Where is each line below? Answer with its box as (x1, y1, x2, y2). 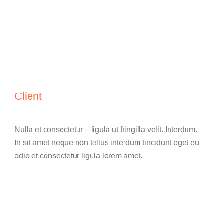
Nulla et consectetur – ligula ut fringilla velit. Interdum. (15, 125, 197, 134)
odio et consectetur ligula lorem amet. (15, 152, 142, 160)
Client (15, 90, 42, 102)
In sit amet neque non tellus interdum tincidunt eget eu (15, 139, 199, 147)
